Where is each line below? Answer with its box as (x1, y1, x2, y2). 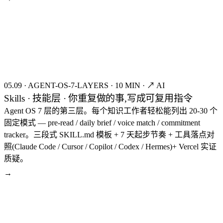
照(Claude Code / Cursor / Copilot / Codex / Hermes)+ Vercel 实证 (4, 142, 217, 151)
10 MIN (115, 81, 140, 90)
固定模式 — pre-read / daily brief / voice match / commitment (4, 118, 200, 127)
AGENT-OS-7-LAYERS (28, 81, 109, 90)
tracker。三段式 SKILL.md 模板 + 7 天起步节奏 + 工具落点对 (4, 130, 215, 139)
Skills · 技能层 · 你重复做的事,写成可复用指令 (4, 93, 193, 104)
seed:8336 (191, 8, 214, 14)
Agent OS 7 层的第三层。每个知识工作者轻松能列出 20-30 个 (4, 106, 218, 115)
